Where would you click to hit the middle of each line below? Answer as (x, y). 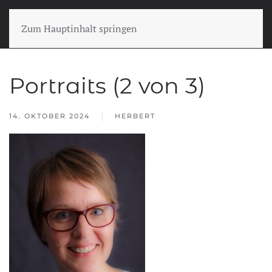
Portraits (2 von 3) (107, 86)
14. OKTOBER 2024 (49, 116)
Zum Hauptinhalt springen (79, 29)
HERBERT (135, 116)
